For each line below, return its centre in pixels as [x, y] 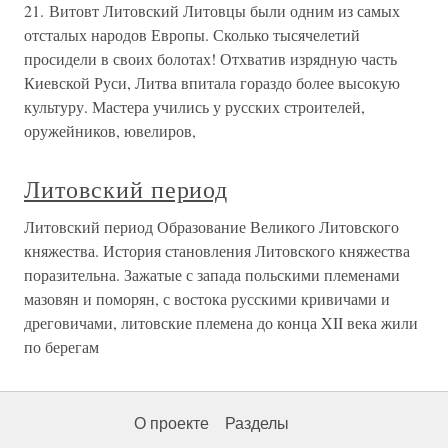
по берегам [61, 346]
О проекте [171, 423]
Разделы [257, 423]
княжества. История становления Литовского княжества [217, 250]
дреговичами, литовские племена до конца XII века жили [221, 322]
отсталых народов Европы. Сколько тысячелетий [192, 34]
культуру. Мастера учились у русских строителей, [194, 106]
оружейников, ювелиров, [110, 130]
